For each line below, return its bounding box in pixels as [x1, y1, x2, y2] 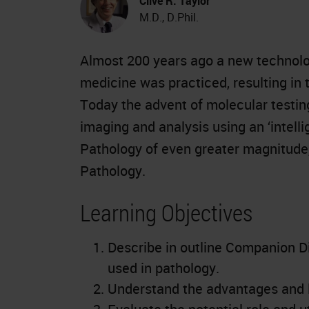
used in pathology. [108, 258, 219, 277]
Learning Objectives [80, 196, 252, 228]
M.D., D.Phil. [139, 9, 199, 25]
